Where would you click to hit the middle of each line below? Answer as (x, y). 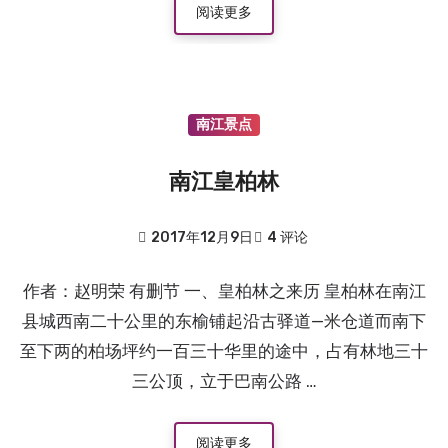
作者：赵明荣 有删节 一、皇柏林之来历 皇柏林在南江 (224, 291)
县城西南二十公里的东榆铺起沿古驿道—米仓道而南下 (224, 321)
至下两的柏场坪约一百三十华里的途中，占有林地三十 (224, 351)
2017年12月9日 (201, 238)
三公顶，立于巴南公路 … (224, 381)
